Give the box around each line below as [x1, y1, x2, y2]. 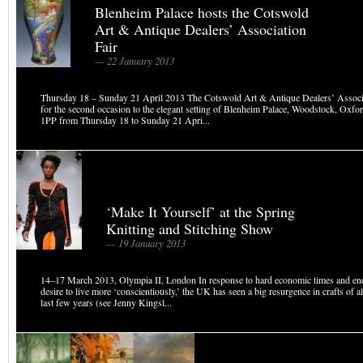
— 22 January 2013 [95, 53, 174, 68]
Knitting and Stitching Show [106, 219, 273, 238]
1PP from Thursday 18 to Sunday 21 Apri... [41, 113, 210, 126]
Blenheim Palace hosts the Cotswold [95, 2, 309, 22]
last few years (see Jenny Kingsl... [41, 296, 172, 309]
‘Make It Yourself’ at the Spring [106, 202, 295, 221]
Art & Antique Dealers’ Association [95, 19, 306, 39]
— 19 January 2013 [106, 236, 186, 250]
